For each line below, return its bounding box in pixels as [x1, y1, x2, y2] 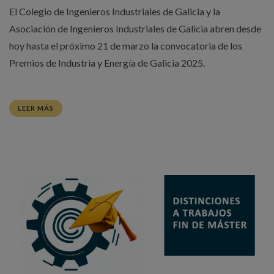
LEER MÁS [18, 104, 54, 113]
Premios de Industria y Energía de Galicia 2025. [9, 57, 205, 69]
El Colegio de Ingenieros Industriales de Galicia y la [9, 6, 220, 18]
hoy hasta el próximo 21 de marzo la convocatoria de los [9, 40, 242, 52]
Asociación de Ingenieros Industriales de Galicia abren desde [9, 23, 261, 35]
